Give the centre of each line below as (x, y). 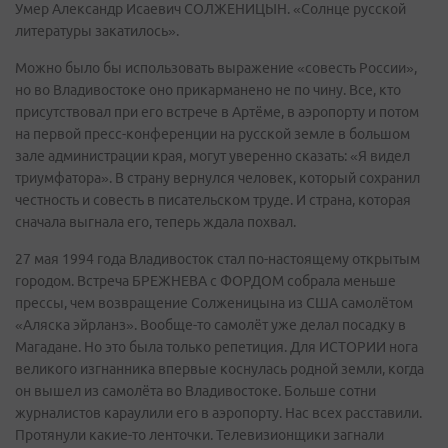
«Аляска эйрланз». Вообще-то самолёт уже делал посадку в (210, 324)
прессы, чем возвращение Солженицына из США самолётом (214, 302)
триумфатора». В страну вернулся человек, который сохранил (217, 177)
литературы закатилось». (97, 30)
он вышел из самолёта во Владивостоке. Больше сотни (195, 390)
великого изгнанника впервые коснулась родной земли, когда (219, 368)
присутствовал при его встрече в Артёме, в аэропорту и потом (217, 111)
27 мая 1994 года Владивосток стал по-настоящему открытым (217, 258)
